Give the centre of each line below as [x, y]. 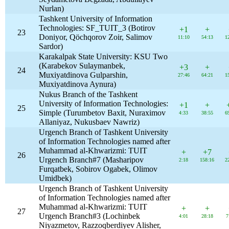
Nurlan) [52, 8]
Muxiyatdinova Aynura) [78, 84]
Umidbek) [55, 178]
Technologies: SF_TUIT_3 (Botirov [97, 28]
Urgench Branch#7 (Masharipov [91, 160]
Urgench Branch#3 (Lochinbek [90, 216]
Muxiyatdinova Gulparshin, [84, 75]
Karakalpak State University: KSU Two [104, 56]
